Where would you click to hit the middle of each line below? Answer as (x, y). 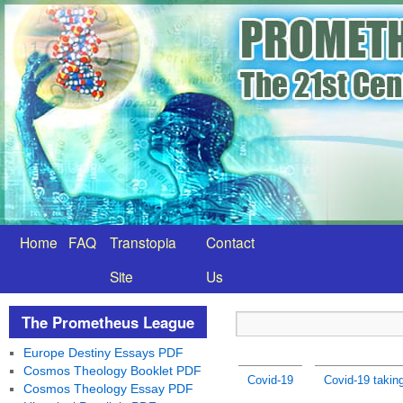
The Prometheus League (108, 322)
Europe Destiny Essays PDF (103, 353)
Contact (230, 242)
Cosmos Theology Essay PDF (108, 389)
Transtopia (143, 242)
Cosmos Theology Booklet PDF (112, 371)
